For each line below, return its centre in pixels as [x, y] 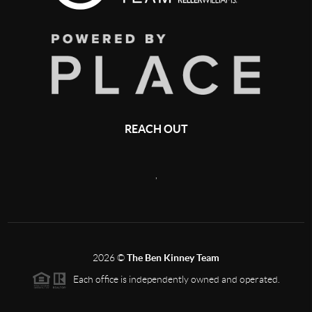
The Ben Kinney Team [173, 257]
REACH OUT [156, 128]
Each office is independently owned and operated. [173, 279]
